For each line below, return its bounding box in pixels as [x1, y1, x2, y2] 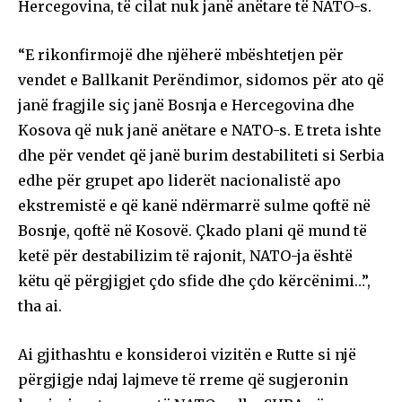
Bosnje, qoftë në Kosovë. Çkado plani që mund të [18, 221, 367, 240]
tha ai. [18, 296, 62, 315]
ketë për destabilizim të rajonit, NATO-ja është [18, 246, 353, 265]
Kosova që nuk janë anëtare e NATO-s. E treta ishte [18, 120, 381, 139]
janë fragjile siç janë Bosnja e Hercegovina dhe [18, 95, 354, 114]
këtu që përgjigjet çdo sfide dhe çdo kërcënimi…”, [18, 271, 371, 290]
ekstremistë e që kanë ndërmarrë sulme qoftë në [18, 196, 371, 214]
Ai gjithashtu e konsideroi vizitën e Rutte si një [18, 345, 356, 363]
